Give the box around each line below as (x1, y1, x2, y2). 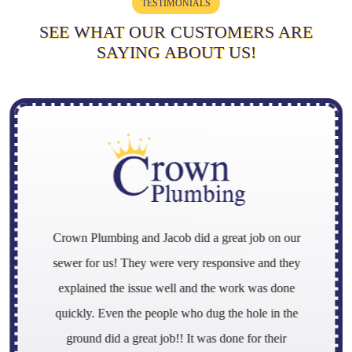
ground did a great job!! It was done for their (66, 331, 286, 345)
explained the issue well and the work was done (57, 280, 295, 295)
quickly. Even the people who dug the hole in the (54, 306, 298, 320)
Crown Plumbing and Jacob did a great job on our (52, 230, 300, 244)
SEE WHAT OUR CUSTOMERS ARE (39, 21, 313, 42)
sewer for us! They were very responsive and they (52, 255, 300, 269)
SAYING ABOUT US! (96, 42, 256, 62)
